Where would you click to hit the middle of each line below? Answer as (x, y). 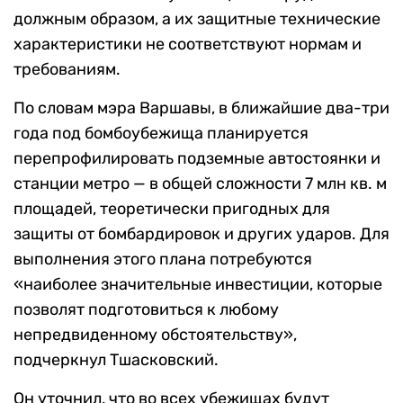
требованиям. (67, 70)
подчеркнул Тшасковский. (116, 360)
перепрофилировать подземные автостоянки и (197, 159)
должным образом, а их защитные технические (197, 19)
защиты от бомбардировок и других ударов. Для (201, 234)
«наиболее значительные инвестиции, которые (198, 285)
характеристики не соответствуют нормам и (188, 45)
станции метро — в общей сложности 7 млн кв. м (200, 184)
